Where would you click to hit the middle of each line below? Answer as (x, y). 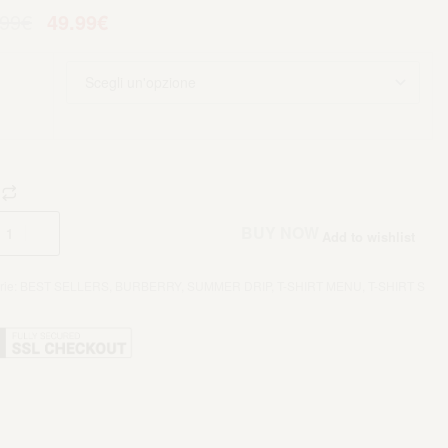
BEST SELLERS (64, 285)
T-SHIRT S (396, 285)
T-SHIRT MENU (319, 285)
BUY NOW (279, 233)
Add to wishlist (368, 236)
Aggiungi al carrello (149, 233)
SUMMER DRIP (228, 285)
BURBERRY (147, 285)
